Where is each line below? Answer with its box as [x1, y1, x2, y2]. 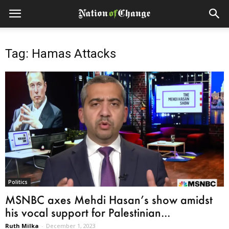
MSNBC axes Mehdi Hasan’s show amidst [5, 192, 213, 207]
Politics [8, 178, 28, 186]
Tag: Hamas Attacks [5, 47, 116, 61]
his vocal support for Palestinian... [5, 205, 170, 219]
